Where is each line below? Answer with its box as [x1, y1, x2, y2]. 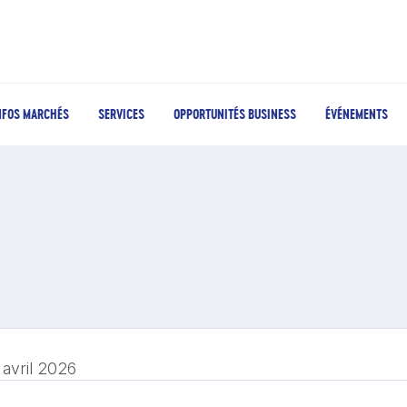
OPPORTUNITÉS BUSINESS [174, 105, 296, 123]
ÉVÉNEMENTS [325, 105, 388, 123]
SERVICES [98, 105, 144, 123]
